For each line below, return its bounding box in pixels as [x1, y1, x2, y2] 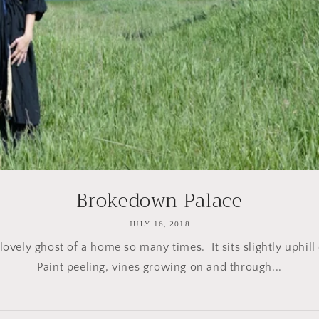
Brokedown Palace [76, 184, 243, 217]
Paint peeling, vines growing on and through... [37, 261, 282, 273]
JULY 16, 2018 [129, 218, 190, 230]
